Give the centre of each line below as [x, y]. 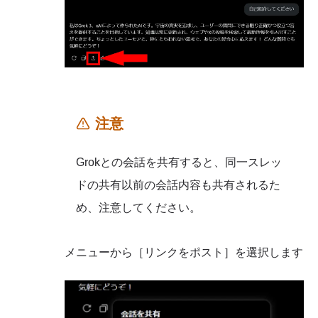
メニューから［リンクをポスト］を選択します [184, 252]
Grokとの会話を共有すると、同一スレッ [179, 162]
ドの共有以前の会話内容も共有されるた [179, 185]
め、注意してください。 [139, 207]
